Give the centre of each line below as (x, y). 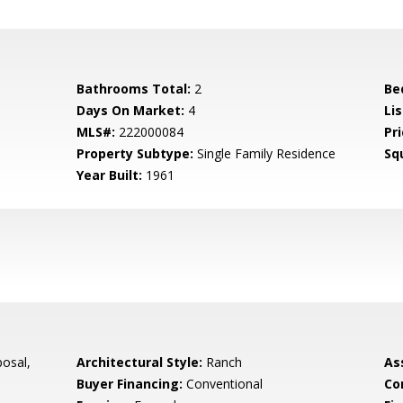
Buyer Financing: (130, 384)
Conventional (223, 384)
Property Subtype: (135, 153)
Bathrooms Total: (134, 89)
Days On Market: (131, 110)
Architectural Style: (140, 362)
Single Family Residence (265, 153)
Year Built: (110, 175)
